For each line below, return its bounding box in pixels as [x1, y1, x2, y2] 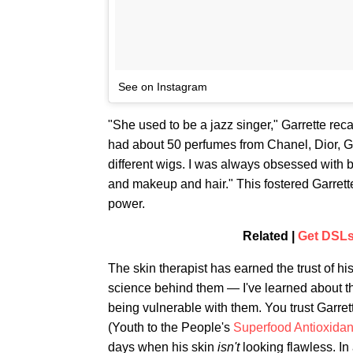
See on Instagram [118, 80, 207, 93]
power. [108, 197, 145, 210]
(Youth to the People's [108, 321, 233, 334]
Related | [242, 229, 298, 243]
